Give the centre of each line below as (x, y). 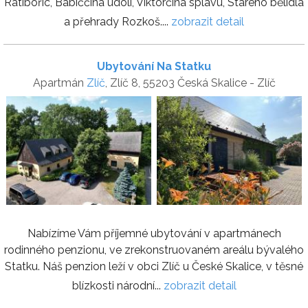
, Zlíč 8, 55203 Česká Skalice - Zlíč (190, 82)
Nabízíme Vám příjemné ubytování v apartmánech (154, 233)
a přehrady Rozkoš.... (118, 21)
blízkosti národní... (118, 286)
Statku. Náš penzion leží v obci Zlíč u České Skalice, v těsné (154, 266)
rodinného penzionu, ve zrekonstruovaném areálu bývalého (154, 250)
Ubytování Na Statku (154, 66)
